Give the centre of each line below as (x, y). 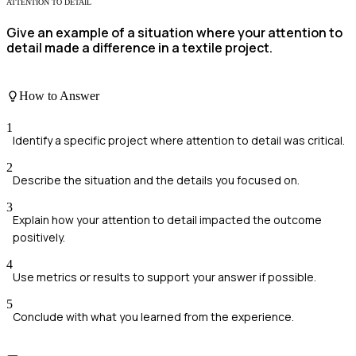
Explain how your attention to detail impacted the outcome (167, 219)
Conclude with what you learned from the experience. (153, 316)
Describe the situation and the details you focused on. (156, 180)
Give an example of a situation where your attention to (174, 32)
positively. (39, 237)
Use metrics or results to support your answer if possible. (164, 277)
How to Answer (59, 96)
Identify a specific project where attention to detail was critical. (179, 140)
